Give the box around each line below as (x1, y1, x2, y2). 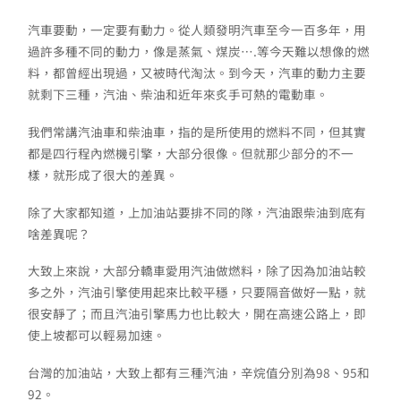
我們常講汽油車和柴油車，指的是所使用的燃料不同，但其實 (28, 123, 366, 141)
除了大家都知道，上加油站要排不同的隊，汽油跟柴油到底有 (28, 202, 366, 221)
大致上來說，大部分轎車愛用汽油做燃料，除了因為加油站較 (28, 261, 366, 280)
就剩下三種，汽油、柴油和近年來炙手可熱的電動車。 (28, 85, 328, 104)
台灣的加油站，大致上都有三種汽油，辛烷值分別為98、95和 (28, 363, 370, 382)
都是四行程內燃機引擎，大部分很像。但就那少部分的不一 (28, 144, 354, 163)
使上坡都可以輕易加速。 (28, 326, 166, 345)
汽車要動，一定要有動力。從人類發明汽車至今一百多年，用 (28, 21, 366, 39)
